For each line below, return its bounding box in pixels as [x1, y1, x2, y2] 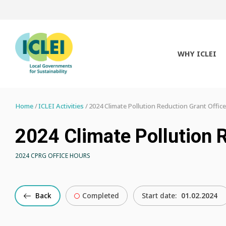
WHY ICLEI [177, 48, 216, 59]
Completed [82, 191, 119, 201]
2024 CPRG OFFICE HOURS [15, 151, 90, 160]
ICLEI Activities [38, 101, 84, 110]
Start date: [142, 191, 177, 201]
